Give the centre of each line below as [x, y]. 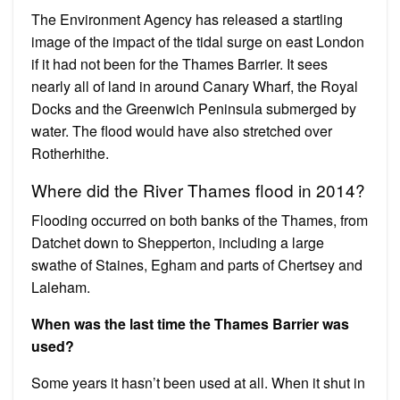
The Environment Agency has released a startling [187, 19]
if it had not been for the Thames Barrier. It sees [179, 63]
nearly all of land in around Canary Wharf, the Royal [195, 86]
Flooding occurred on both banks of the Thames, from [200, 220]
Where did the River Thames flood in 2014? [198, 189]
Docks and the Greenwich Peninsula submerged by [194, 108]
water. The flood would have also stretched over [182, 130]
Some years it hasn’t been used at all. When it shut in [198, 382]
